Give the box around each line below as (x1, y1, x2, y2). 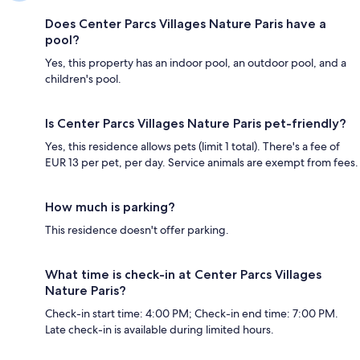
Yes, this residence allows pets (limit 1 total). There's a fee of (45, 139, 340, 154)
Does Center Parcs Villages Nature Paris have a (45, 16, 326, 32)
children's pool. (45, 72, 121, 87)
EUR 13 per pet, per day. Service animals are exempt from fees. (45, 155, 358, 170)
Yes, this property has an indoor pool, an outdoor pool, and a (45, 55, 346, 71)
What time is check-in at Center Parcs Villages (45, 267, 321, 283)
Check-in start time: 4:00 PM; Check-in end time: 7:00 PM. (45, 306, 338, 321)
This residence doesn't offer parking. (45, 223, 229, 238)
